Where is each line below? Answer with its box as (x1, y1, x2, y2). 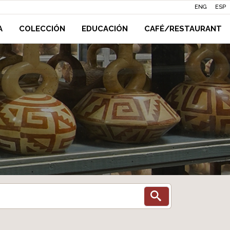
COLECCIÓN (19, 24, 65, 33)
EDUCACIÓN (82, 24, 128, 33)
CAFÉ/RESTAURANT (144, 24, 222, 33)
